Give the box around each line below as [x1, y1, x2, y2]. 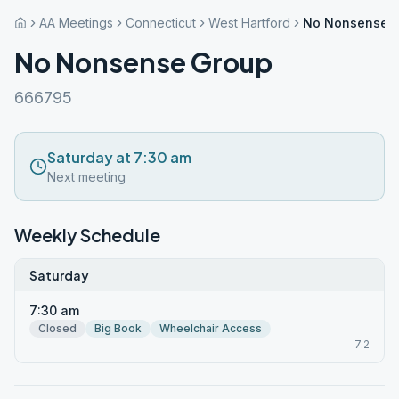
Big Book [94, 322, 142, 335]
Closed [38, 322, 77, 335]
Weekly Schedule [14, 224, 160, 246]
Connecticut [126, 15, 196, 30]
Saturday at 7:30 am [47, 148, 191, 167]
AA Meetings [39, 15, 113, 30]
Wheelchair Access [159, 322, 262, 335]
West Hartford [208, 15, 290, 30]
